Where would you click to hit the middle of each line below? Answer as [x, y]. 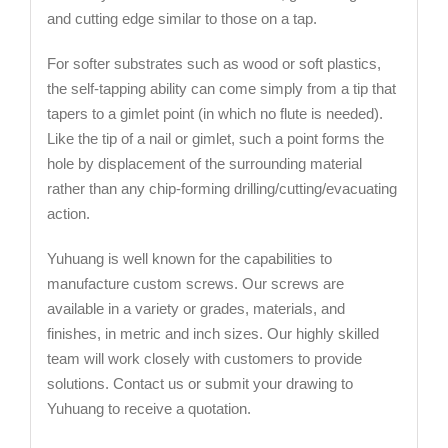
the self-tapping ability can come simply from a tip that [221, 89]
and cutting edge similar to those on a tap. [181, 19]
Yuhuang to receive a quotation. [148, 409]
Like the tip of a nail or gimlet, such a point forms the [215, 139]
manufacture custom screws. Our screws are [195, 284]
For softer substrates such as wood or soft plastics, [213, 64]
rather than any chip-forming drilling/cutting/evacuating [221, 189]
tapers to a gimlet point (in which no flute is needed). [214, 114]
